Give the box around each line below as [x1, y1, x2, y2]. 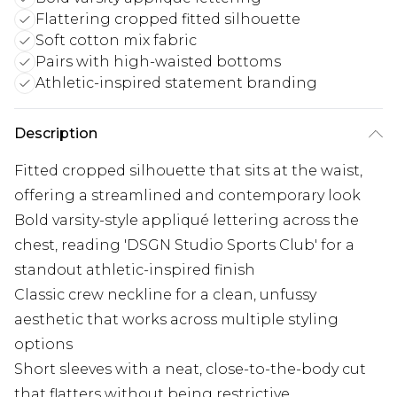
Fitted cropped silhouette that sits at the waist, [14, 162, 362, 180]
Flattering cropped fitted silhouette [35, 11, 300, 28]
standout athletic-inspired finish [14, 261, 255, 279]
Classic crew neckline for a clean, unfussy [14, 286, 316, 304]
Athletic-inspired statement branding [35, 74, 317, 92]
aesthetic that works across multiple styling [14, 311, 339, 329]
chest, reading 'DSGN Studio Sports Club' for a [14, 237, 354, 254]
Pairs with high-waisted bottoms [35, 53, 281, 71]
